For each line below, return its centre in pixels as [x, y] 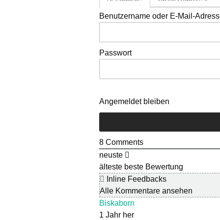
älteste [111, 167]
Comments [124, 142]
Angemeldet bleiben [134, 102]
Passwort [115, 53]
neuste [111, 155]
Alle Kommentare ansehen [146, 191]
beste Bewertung [154, 167]
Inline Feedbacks [136, 179]
